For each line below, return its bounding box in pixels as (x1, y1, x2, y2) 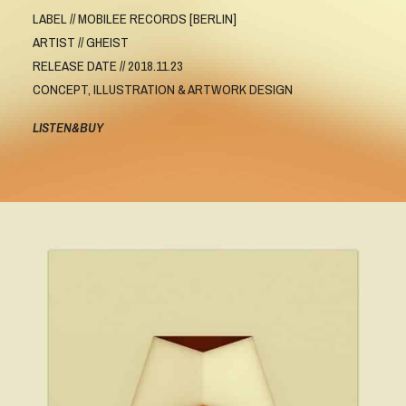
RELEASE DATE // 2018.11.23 (33, 56, 183, 75)
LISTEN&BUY (33, 118, 103, 137)
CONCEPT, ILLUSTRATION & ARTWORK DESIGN (33, 80, 293, 99)
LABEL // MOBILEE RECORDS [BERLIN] (33, 9, 237, 28)
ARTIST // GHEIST (33, 33, 129, 52)
